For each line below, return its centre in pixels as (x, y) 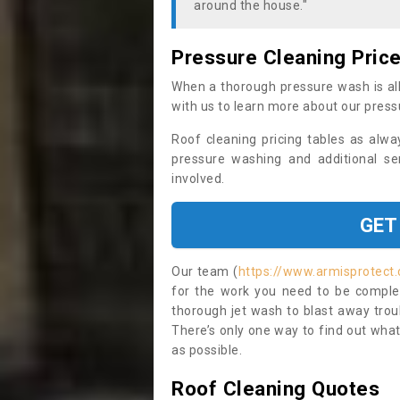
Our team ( (205, 271)
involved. (200, 179)
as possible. (207, 350)
